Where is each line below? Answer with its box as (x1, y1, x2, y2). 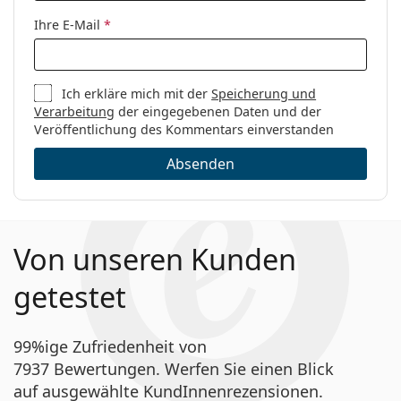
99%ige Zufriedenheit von (13, 335, 207, 357)
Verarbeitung (34, 102, 115, 120)
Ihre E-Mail (34, 15, 104, 33)
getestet (13, 276, 126, 317)
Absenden (166, 153, 235, 174)
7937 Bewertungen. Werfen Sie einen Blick (13, 357, 334, 380)
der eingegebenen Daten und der (115, 102, 321, 120)
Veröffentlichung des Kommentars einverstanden (34, 120, 334, 138)
